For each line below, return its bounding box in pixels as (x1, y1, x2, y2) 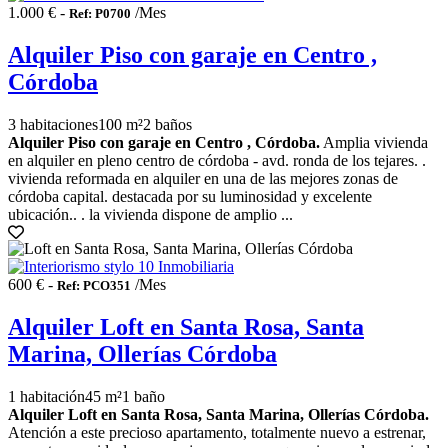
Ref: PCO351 (57, 277, 131, 293)
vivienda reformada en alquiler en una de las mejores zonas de (8, 169, 398, 187)
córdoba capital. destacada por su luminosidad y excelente (8, 187, 372, 205)
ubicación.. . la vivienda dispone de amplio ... (8, 205, 293, 223)
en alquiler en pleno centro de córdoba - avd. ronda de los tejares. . (8, 151, 426, 169)
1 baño (122, 387, 165, 405)
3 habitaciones (8, 115, 98, 133)
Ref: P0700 (69, 6, 131, 22)
